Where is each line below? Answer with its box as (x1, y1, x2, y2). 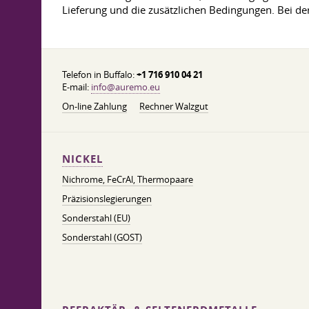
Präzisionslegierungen (62, 192, 152, 205)
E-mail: (62, 81, 91, 93)
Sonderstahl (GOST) (62, 231, 142, 243)
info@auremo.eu (91, 81, 160, 93)
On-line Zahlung (62, 100, 127, 112)
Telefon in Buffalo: (62, 68, 137, 81)
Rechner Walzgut (139, 100, 208, 112)
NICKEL (62, 152, 103, 166)
